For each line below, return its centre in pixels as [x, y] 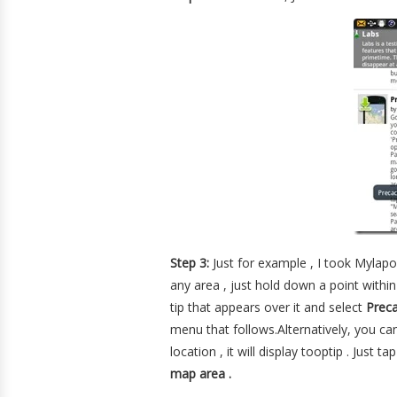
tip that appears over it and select [268, 307]
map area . [201, 374]
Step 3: [190, 263]
